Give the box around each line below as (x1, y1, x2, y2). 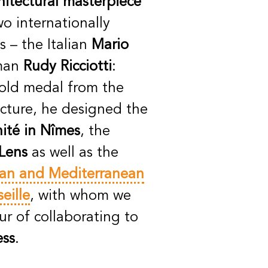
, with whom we (30, 188, 131, 203)
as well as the (28, 145, 118, 160)
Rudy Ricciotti (23, 59, 112, 74)
